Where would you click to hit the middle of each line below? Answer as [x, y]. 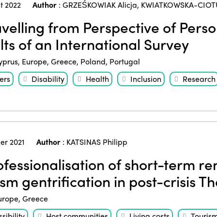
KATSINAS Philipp [97, 141]
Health [97, 78]
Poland [93, 61]
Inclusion [146, 78]
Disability [48, 78]
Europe [34, 61]
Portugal [124, 61]
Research [199, 78]
